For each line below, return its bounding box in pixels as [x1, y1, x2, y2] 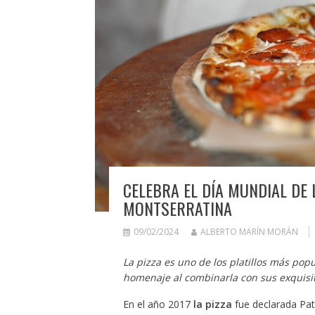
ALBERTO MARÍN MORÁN [200, 225, 298, 238]
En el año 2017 [122, 297, 193, 311]
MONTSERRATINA [122, 195, 232, 221]
